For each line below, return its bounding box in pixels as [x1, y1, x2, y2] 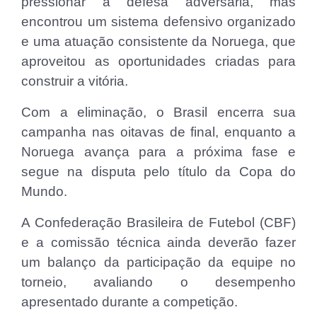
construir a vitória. [21, 74, 128, 89]
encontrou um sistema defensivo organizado [21, 14, 296, 30]
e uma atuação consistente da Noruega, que [21, 34, 296, 50]
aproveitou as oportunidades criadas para [21, 54, 296, 69]
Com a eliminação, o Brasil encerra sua [21, 105, 296, 120]
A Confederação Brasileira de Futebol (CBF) [21, 215, 296, 231]
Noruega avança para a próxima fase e [21, 144, 296, 160]
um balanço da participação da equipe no [21, 255, 296, 270]
